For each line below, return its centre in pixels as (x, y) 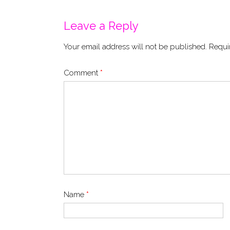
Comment (82, 73)
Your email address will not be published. (135, 47)
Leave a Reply (101, 25)
